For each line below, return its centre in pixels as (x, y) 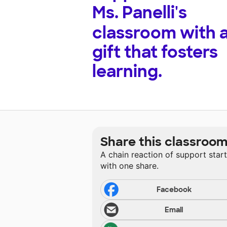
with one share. (129, 166)
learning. (127, 72)
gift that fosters (155, 52)
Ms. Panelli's (140, 13)
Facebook (174, 190)
